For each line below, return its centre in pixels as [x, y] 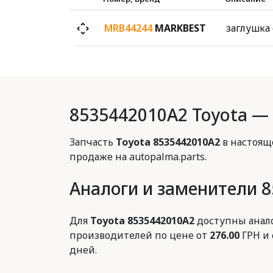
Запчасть [93, 142]
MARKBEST [180, 28]
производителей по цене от [140, 235]
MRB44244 [128, 28]
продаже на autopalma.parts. [138, 156]
